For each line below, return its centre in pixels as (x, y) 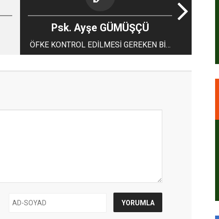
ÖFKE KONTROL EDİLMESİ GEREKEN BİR (100, 45)
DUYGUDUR (100, 56)
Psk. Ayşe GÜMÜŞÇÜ (100, 28)
